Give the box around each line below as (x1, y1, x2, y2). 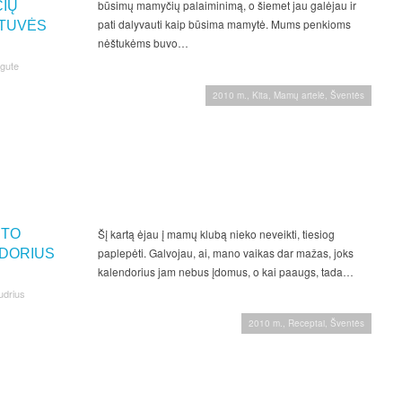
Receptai (288, 316, 325, 329)
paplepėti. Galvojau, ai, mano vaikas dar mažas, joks (97, 245, 354, 261)
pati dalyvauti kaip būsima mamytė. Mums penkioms (97, 16, 351, 32)
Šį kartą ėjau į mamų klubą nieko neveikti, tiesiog (97, 226, 335, 242)
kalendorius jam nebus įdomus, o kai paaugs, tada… (97, 264, 354, 280)
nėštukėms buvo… (97, 35, 188, 51)
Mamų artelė (274, 89, 325, 102)
